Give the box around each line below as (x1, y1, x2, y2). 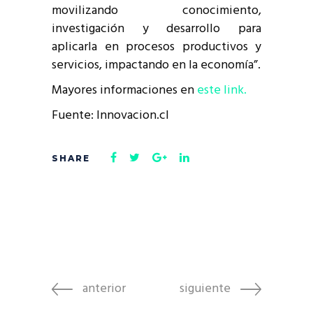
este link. (197, 80, 247, 101)
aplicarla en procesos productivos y (52, 36, 261, 57)
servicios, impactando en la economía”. (52, 54, 261, 75)
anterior (82, 278, 126, 299)
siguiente (180, 278, 231, 299)
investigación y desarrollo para (52, 18, 261, 39)
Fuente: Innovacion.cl (52, 105, 169, 126)
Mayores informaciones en (52, 80, 197, 101)
